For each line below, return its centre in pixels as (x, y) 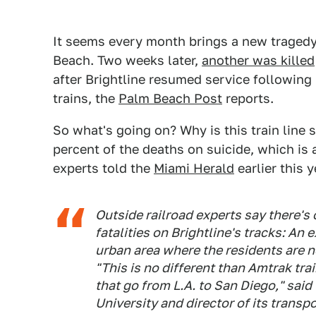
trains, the (86, 98)
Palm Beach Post (170, 98)
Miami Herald (194, 168)
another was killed (258, 60)
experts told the (103, 168)
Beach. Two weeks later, (127, 60)
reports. (248, 98)
